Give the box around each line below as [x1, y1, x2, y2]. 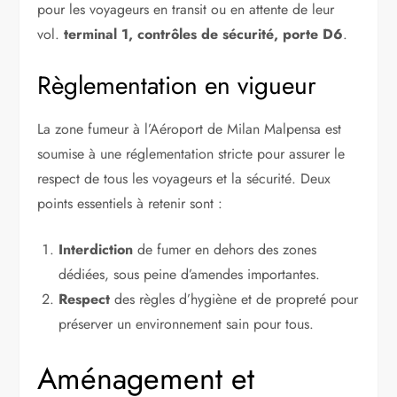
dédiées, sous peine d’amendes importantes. [58, 263, 321, 284]
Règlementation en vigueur [37, 66, 317, 104]
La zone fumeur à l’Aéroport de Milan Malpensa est [37, 118, 342, 139]
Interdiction [58, 238, 134, 260]
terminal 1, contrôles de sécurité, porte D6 [64, 23, 344, 44]
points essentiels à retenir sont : [37, 192, 223, 214]
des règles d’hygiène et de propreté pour [110, 288, 359, 309]
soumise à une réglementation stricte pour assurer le [37, 143, 346, 164]
